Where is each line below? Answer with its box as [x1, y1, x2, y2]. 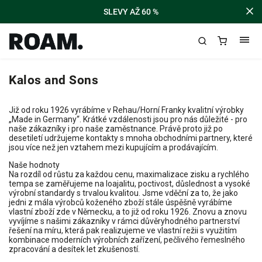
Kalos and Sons [9, 73, 98, 87]
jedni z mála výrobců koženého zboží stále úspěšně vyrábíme [9, 198, 232, 207]
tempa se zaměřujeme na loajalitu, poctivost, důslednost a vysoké [9, 179, 250, 188]
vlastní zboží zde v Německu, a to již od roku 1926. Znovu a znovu [9, 207, 247, 216]
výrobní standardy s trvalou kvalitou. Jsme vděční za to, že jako [9, 188, 238, 198]
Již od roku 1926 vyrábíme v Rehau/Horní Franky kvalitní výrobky [9, 105, 244, 115]
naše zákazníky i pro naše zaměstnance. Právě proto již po [9, 124, 223, 133]
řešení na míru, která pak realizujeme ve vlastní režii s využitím [9, 226, 237, 235]
